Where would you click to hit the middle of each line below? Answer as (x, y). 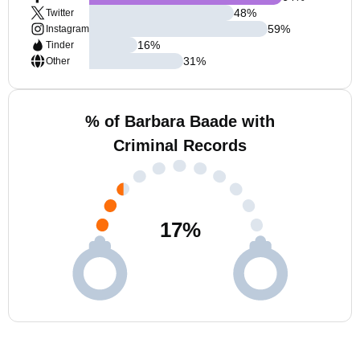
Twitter (60, 13)
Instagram (67, 29)
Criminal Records (180, 145)
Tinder (60, 45)
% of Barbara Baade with (180, 121)
